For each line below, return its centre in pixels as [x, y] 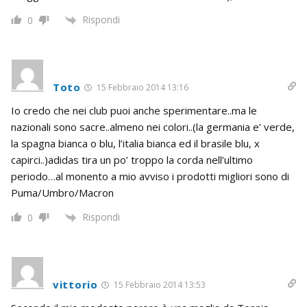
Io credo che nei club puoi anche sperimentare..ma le [134, 110]
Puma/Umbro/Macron [62, 192]
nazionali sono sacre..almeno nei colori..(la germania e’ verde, [153, 126]
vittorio [75, 285]
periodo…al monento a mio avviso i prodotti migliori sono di [150, 176]
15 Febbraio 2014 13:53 [158, 285]
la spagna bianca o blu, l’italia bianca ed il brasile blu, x [135, 143]
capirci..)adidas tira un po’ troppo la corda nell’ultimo [132, 159]
